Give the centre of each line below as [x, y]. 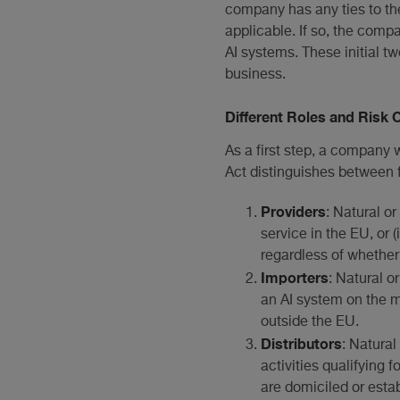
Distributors [301, 344]
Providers [293, 212]
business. [255, 75]
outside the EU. [310, 323]
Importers [295, 278]
